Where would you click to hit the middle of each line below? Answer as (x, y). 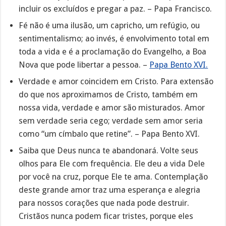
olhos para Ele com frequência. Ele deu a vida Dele (112, 163)
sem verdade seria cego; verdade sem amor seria (111, 121)
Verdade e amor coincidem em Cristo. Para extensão (116, 81)
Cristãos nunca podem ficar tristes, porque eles (106, 216)
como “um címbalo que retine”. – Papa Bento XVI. (109, 134)
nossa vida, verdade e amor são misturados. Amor (112, 107)
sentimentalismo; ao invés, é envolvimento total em (114, 38)
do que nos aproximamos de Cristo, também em (108, 94)
